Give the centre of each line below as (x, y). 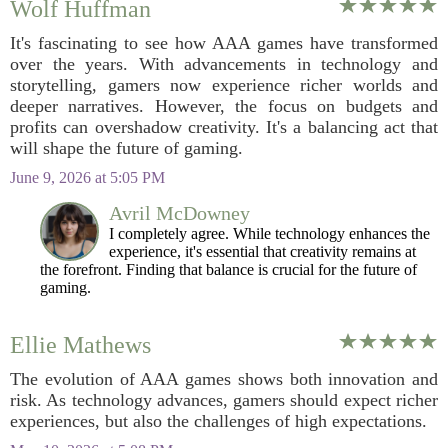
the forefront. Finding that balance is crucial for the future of (228, 269)
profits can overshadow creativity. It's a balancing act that (224, 127)
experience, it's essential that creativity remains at (262, 251)
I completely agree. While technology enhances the (269, 233)
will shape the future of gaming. (126, 148)
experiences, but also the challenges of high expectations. (218, 421)
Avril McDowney (179, 213)
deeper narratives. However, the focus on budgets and (224, 106)
